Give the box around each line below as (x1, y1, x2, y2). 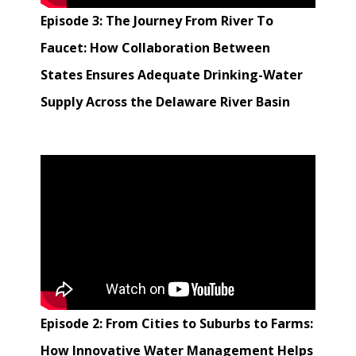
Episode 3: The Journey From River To (41, 12, 274, 30)
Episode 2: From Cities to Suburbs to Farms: (41, 314, 314, 332)
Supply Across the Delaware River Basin (41, 93, 291, 111)
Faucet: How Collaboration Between (41, 39, 271, 57)
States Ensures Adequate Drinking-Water (41, 66, 304, 84)
